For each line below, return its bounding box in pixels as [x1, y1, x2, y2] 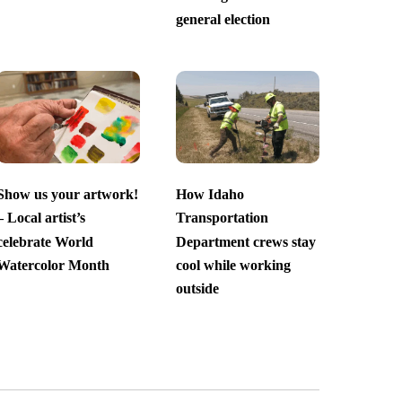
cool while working [175, 258, 291, 274]
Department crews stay [175, 233, 316, 249]
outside [175, 281, 219, 297]
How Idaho [175, 187, 244, 203]
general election [175, 11, 270, 27]
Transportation [175, 210, 268, 226]
